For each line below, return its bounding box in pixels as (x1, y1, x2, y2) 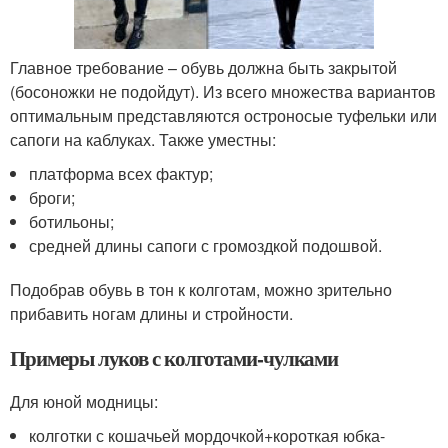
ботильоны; (29, 209, 115, 233)
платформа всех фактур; (29, 161, 214, 185)
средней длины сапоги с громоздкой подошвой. (29, 233, 383, 257)
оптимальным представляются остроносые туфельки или (10, 103, 437, 127)
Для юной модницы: (10, 389, 158, 413)
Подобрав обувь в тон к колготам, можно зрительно (10, 277, 392, 301)
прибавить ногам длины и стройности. (10, 301, 293, 325)
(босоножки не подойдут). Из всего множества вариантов (10, 79, 436, 103)
